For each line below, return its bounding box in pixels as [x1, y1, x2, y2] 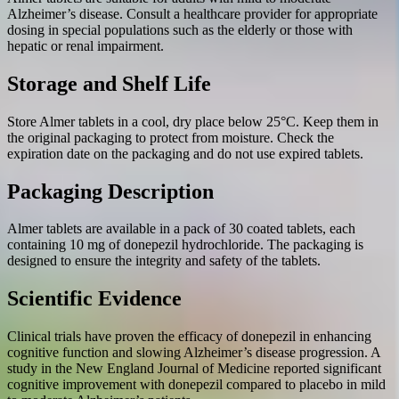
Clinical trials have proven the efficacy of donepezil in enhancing [7, 329, 371, 345]
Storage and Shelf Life [7, 71, 211, 95]
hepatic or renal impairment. [7, 37, 164, 53]
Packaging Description [7, 179, 214, 203]
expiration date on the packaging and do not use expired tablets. [7, 145, 363, 161]
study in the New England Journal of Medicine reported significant [7, 361, 381, 377]
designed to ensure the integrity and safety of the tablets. [7, 253, 321, 269]
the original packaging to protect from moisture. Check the [7, 129, 334, 145]
